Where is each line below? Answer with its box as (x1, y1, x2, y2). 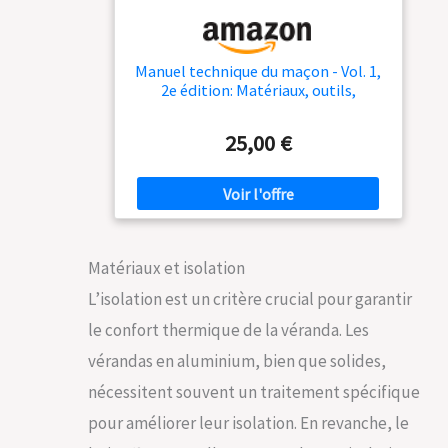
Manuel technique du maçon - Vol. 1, (135, 61, 381, 82)
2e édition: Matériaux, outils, (160, 80, 356, 101)
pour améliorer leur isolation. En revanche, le (88, 411, 409, 434)
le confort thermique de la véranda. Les (88, 318, 369, 341)
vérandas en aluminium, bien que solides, (88, 349, 386, 372)
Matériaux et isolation (88, 256, 245, 279)
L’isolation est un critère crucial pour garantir (88, 287, 412, 310)
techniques (220, 99, 296, 120)
